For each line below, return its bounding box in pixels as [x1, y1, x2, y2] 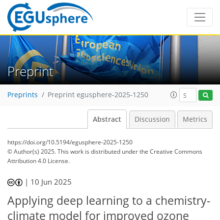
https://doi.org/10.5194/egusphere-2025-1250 [7, 138, 133, 146]
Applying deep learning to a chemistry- [7, 192, 210, 208]
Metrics [183, 115, 207, 124]
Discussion [134, 115, 170, 124]
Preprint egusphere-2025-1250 [48, 90, 148, 100]
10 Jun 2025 [30, 177, 72, 187]
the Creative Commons [139, 147, 202, 156]
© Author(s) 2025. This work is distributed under [7, 147, 139, 156]
